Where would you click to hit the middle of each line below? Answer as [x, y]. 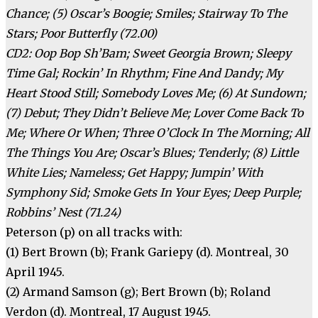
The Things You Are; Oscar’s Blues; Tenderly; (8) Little [152, 153]
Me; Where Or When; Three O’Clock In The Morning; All [158, 133]
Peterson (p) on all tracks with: [94, 232]
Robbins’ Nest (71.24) [63, 213]
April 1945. [35, 272]
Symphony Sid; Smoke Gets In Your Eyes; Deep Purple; [153, 193]
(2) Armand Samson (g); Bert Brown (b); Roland [138, 292]
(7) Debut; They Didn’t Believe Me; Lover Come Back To [154, 113]
